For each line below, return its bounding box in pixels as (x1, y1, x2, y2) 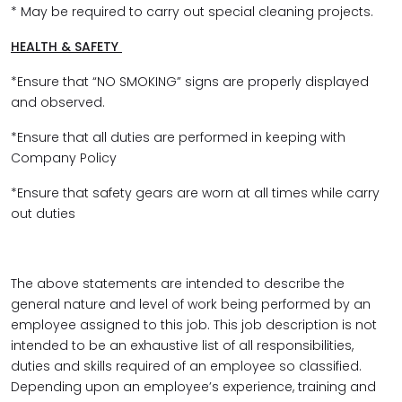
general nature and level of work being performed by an (11, 295, 371, 313)
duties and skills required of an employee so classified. (11, 357, 362, 375)
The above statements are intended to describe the (11, 275, 345, 293)
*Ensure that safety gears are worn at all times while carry (11, 184, 380, 202)
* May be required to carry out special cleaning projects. (11, 3, 377, 21)
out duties (11, 205, 75, 223)
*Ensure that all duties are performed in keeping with (11, 128, 345, 146)
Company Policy (11, 149, 120, 167)
